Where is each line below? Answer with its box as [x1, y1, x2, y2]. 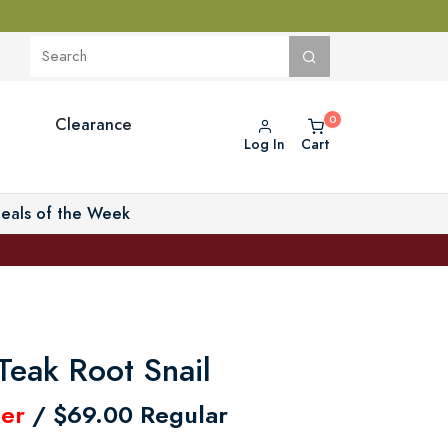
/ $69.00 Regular [25, 397, 228, 432]
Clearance [54, 112, 132, 136]
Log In [244, 135, 285, 154]
